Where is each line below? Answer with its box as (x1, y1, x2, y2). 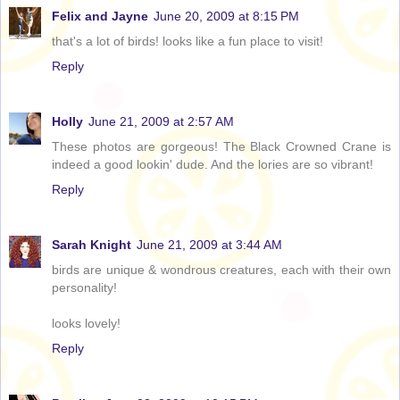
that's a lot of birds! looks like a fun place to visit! (52, 34, 323, 49)
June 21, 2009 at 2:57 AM (88, 114, 234, 129)
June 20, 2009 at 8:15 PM (154, 9, 299, 24)
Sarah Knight (52, 237, 131, 253)
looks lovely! (52, 316, 121, 331)
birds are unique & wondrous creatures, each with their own (52, 262, 391, 278)
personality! (52, 280, 117, 296)
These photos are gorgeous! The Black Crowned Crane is (52, 139, 391, 154)
